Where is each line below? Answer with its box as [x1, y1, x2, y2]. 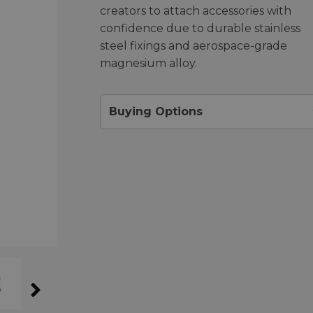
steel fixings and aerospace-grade [99, 38, 287, 52]
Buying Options [108, 104, 203, 118]
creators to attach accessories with [99, 3, 291, 17]
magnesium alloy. [99, 56, 197, 70]
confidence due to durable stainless [99, 21, 300, 35]
